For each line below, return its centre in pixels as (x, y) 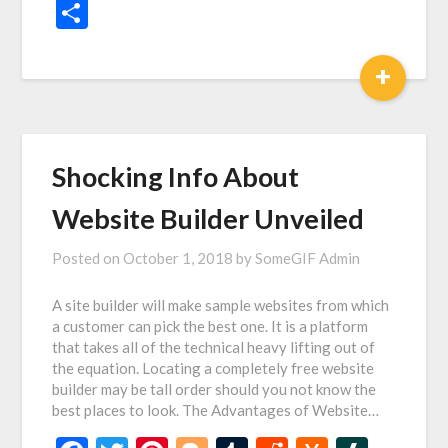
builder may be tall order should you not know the (214, 389)
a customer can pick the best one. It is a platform (210, 326)
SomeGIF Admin (308, 258)
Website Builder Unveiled (208, 219)
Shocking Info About (176, 177)
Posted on (88, 258)
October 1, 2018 (178, 258)
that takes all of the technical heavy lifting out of (214, 347)
